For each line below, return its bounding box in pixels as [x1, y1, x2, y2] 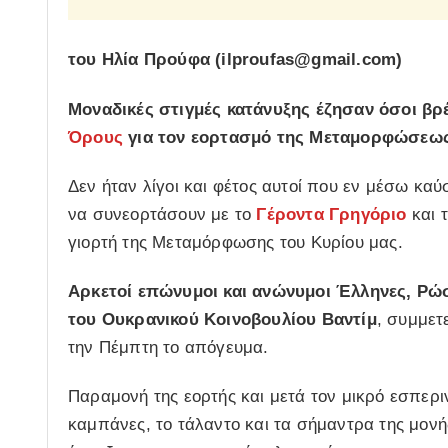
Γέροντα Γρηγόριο [256, 204, 407, 224]
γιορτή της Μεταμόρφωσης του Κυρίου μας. [68, 232, 403, 252]
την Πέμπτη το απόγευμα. [68, 338, 269, 358]
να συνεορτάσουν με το [68, 204, 257, 224]
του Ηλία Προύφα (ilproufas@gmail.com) [68, 50, 403, 70]
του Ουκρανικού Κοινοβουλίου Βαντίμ [68, 310, 377, 330]
